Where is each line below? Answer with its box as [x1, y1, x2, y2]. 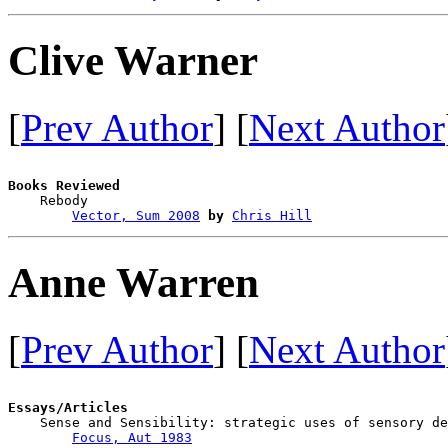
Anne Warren [8, 258, 259, 306]
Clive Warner [8, 37, 258, 85]
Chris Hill [232, 207, 312, 223]
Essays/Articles [8, 399, 128, 415]
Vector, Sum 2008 [72, 207, 200, 223]
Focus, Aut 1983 [72, 429, 192, 445]
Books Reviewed [8, 177, 120, 193]
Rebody [8, 192, 328, 208]
